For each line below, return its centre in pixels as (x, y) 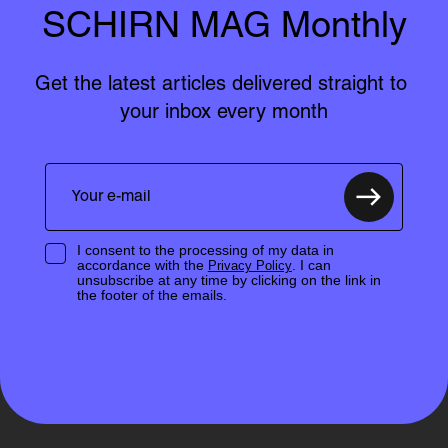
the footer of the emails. (151, 295)
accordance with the (142, 265)
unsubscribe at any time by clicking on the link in (228, 280)
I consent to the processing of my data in (205, 250)
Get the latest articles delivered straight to (221, 85)
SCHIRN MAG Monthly (224, 27)
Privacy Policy (249, 266)
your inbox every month (224, 113)
